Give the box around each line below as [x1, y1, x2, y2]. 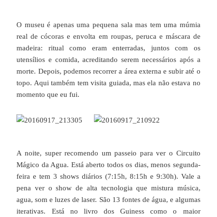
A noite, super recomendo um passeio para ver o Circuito [16, 149, 201, 157]
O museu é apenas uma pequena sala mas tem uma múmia [16, 20, 201, 29]
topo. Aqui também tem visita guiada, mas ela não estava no [16, 78, 201, 87]
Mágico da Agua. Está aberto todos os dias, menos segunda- [16, 160, 201, 169]
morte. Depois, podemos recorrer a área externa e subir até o [16, 67, 201, 75]
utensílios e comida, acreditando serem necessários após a [16, 55, 201, 63]
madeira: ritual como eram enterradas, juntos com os [16, 44, 201, 52]
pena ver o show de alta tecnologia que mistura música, [16, 184, 201, 192]
